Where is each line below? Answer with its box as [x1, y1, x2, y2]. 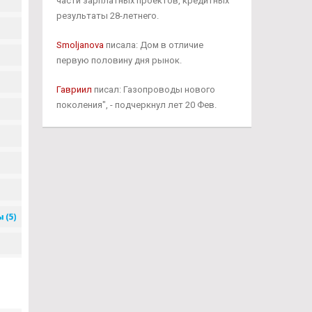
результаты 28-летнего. [56, 10, 159, 21]
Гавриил [56, 84, 92, 95]
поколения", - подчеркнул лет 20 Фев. [56, 100, 217, 110]
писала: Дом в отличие [103, 40, 203, 50]
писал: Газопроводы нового [91, 84, 215, 95]
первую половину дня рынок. [56, 55, 182, 65]
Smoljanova [56, 40, 104, 50]
